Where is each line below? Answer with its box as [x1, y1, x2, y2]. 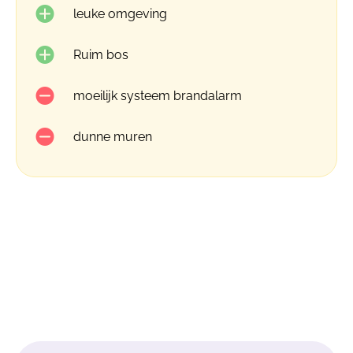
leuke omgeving [73, 6, 167, 21]
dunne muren [73, 129, 152, 144]
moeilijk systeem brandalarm [73, 88, 242, 103]
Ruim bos [73, 47, 128, 62]
